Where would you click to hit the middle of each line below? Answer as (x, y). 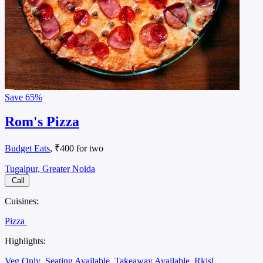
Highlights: (25, 241)
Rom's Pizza (42, 122)
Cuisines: (22, 201)
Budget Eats (27, 149)
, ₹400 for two (77, 149)
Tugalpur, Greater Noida (50, 169)
